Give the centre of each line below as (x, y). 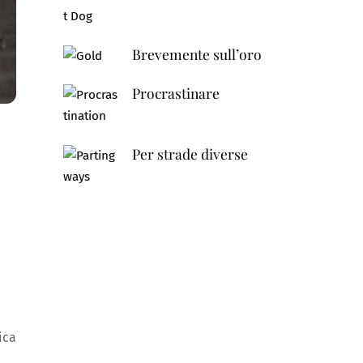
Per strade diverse (190, 154)
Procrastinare (175, 93)
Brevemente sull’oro (196, 53)
